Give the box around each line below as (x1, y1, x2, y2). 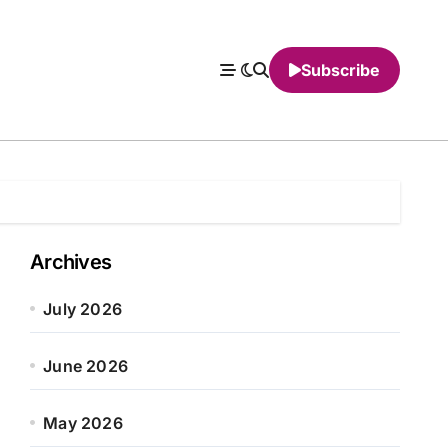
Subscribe (301, 60, 380, 80)
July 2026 (43, 299, 123, 319)
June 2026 (43, 356, 129, 376)
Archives (30, 250, 112, 274)
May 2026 (43, 413, 123, 433)
